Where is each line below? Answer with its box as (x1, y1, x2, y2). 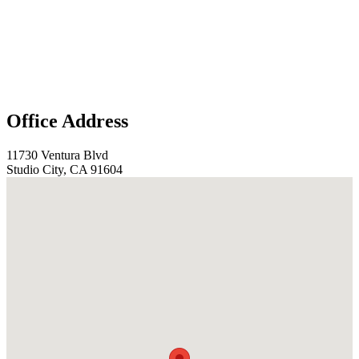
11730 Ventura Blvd (6, 147, 108, 162)
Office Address (6, 110, 128, 131)
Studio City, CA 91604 (6, 162, 123, 176)
